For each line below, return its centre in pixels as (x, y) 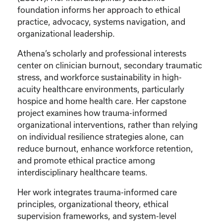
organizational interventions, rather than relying (108, 124)
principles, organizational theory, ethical (93, 204)
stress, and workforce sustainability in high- (100, 77)
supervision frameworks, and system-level (97, 216)
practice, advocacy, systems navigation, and (101, 21)
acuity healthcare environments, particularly (101, 89)
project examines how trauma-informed (92, 112)
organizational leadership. (66, 33)
